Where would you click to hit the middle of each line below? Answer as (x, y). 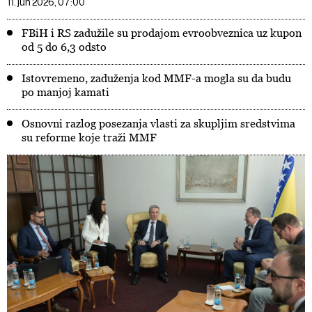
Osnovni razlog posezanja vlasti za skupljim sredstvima (158, 123)
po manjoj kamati (65, 92)
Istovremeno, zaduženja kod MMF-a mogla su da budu (156, 78)
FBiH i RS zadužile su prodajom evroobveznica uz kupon (162, 33)
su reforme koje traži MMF (89, 137)
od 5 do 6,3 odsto (64, 47)
